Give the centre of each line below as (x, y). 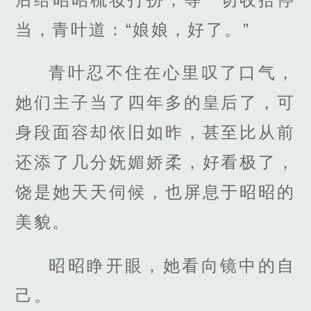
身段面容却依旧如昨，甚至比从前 (155, 133)
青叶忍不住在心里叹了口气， (172, 73)
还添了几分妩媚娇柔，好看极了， (155, 162)
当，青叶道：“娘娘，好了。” (133, 30)
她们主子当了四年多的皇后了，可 (155, 103)
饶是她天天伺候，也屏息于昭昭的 (155, 192)
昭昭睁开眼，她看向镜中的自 (172, 265)
